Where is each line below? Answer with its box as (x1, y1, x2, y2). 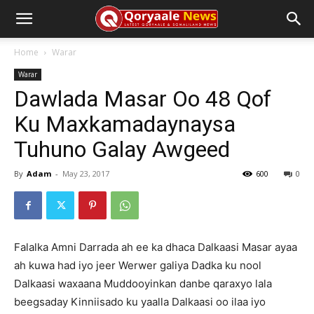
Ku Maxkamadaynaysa (14, 111, 235, 137)
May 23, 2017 (62, 168, 109, 179)
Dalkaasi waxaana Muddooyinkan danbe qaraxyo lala (14, 277, 272, 290)
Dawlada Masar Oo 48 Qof (14, 86, 271, 112)
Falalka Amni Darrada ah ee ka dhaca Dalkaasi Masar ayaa (14, 240, 297, 254)
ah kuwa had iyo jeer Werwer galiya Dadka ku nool (14, 259, 261, 272)
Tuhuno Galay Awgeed (14, 136, 230, 163)
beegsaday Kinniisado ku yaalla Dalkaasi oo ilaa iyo (14, 295, 266, 308)
